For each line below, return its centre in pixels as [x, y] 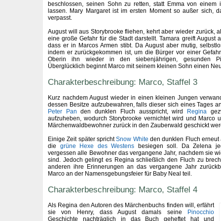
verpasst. [60, 18]
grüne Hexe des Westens [97, 146]
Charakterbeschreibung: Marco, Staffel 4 [123, 189]
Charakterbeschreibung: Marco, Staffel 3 [123, 82]
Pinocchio [201, 212]
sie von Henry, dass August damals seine [118, 212]
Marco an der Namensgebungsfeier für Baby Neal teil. [120, 174]
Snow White [132, 139]
